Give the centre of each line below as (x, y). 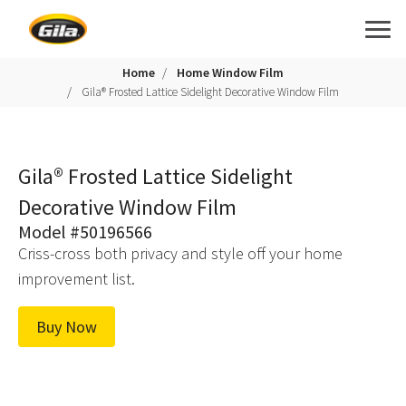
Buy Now (67, 327)
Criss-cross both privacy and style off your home (180, 253)
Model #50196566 (85, 232)
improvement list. (77, 279)
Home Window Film (230, 72)
